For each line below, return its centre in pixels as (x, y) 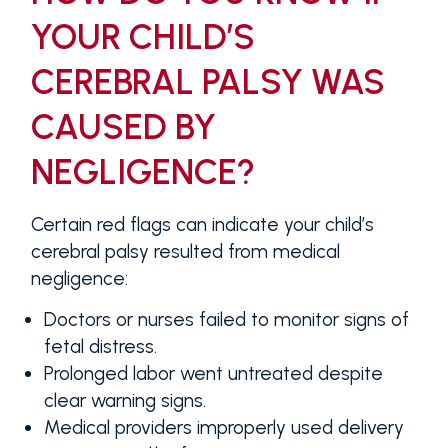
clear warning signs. (125, 400)
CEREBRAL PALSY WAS (207, 82)
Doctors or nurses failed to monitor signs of (227, 319)
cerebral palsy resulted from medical (185, 252)
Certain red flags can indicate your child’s (202, 225)
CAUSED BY (123, 127)
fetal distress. (101, 346)
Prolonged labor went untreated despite (214, 373)
